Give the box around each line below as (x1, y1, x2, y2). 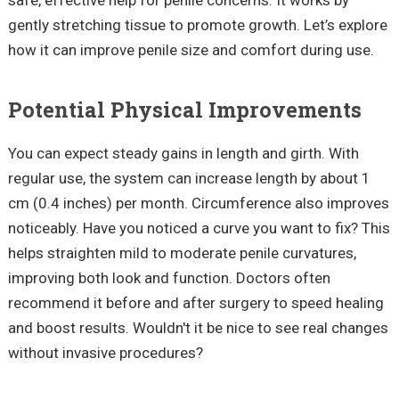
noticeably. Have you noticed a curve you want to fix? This (7, 219, 390, 238)
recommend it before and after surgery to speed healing (7, 294, 384, 313)
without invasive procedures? (7, 344, 203, 362)
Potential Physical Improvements (7, 95, 362, 124)
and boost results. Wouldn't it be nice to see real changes (7, 319, 388, 338)
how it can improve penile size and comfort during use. (7, 40, 374, 59)
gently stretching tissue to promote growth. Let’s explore (7, 15, 387, 34)
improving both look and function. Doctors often (7, 269, 330, 288)
